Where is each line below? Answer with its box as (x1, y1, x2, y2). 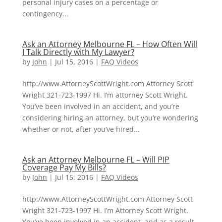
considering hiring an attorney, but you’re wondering (22, 112, 198, 122)
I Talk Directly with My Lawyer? (22, 46, 134, 57)
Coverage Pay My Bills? (22, 162, 106, 173)
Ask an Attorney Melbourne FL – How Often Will (22, 38, 197, 50)
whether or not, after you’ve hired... (22, 124, 140, 134)
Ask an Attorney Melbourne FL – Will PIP (22, 154, 169, 165)
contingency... (22, 8, 68, 18)
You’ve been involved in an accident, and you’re (22, 101, 179, 111)
